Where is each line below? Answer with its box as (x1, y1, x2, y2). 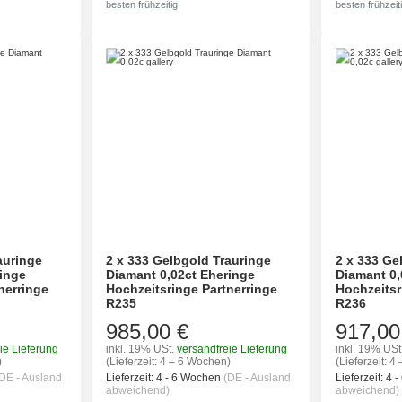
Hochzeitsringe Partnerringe (106, 281, 278, 296)
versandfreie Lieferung (177, 342, 288, 355)
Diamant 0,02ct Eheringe (106, 267, 256, 282)
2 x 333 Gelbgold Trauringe (106, 252, 272, 267)
